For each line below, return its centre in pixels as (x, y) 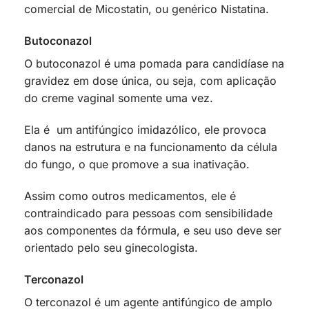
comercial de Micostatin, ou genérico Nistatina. (147, 9)
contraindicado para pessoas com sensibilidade (148, 213)
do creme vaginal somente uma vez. (120, 98)
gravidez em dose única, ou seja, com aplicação (150, 81)
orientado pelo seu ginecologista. (113, 247)
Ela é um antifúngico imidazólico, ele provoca (145, 129)
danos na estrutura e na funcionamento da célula (151, 147)
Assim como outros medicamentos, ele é (130, 196)
